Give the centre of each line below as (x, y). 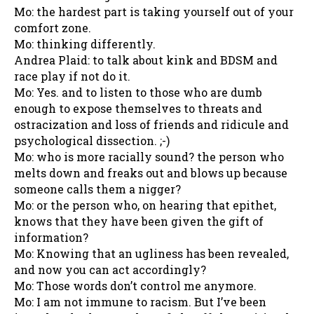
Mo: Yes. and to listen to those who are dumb (138, 92)
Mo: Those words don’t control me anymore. (135, 285)
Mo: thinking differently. (85, 43)
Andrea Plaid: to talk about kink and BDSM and (146, 60)
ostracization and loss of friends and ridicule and (151, 124)
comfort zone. (53, 27)
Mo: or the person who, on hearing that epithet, (145, 205)
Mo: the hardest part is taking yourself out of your (154, 11)
